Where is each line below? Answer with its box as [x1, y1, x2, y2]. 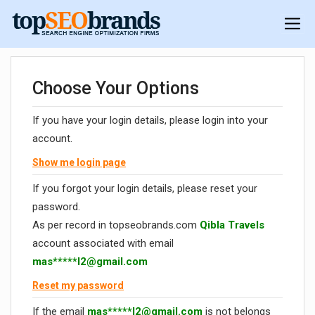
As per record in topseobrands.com [32, 219, 200, 232]
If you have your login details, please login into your [32, 114, 268, 127]
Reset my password [32, 280, 124, 292]
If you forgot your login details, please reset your [32, 182, 257, 195]
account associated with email [32, 237, 174, 250]
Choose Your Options [32, 78, 199, 98]
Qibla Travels [200, 219, 264, 232]
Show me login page [32, 157, 126, 169]
